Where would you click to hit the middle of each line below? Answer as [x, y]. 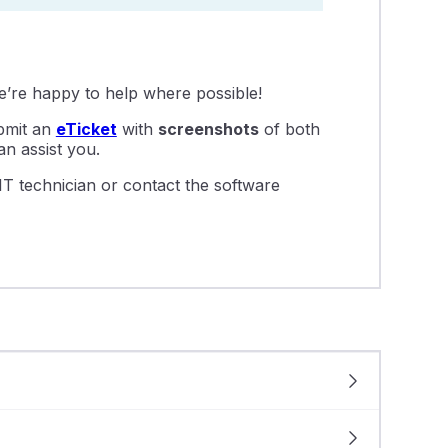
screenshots [208, 129]
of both [289, 129]
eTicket [86, 129]
